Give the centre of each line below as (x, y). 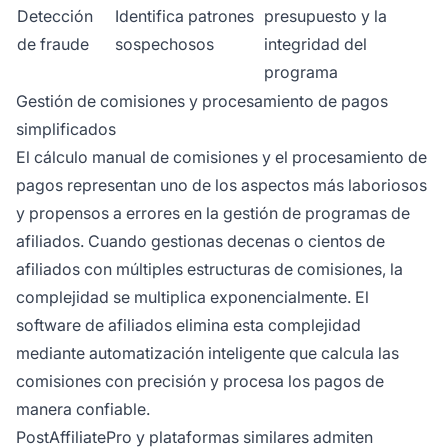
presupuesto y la (325, 15)
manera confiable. (83, 408)
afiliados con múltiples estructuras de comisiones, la (209, 268)
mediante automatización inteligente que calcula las (207, 352)
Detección (55, 15)
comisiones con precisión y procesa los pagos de (200, 380)
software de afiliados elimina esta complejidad (188, 324)
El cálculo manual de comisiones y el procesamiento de (221, 156)
